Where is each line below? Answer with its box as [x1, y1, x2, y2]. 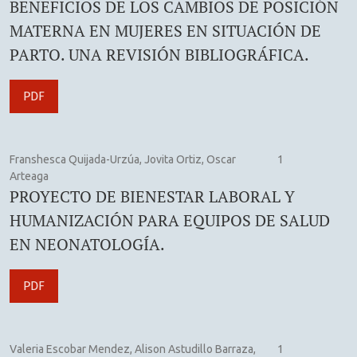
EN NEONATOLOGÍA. [10, 233, 165, 255]
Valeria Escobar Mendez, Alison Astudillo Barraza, [10, 342, 256, 355]
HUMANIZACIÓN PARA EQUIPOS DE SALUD [10, 209, 330, 231]
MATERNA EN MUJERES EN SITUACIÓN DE [10, 19, 321, 41]
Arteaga [10, 169, 49, 182]
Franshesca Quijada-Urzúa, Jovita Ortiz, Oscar [10, 152, 236, 166]
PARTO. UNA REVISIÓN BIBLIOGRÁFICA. [10, 43, 309, 65]
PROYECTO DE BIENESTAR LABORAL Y [10, 185, 295, 207]
